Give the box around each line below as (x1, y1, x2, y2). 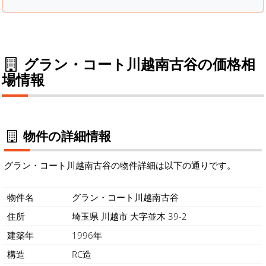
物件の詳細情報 (20, 127, 111, 144)
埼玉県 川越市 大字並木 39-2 (72, 210, 187, 223)
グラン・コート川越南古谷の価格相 (20, 53, 255, 74)
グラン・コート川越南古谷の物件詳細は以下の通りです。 (4, 159, 236, 172)
